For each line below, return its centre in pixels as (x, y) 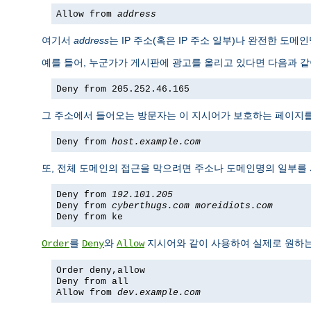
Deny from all (92, 281)
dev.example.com (159, 293)
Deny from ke (90, 217)
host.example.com (156, 142)
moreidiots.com (234, 206)
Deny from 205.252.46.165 (123, 89)
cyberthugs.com (151, 206)
